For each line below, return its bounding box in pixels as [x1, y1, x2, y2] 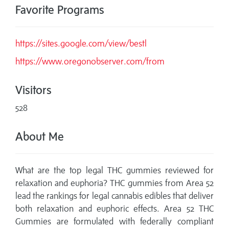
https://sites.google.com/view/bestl [15, 38, 147, 49]
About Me [15, 129, 64, 144]
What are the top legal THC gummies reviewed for [15, 165, 214, 176]
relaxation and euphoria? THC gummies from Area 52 [15, 178, 214, 189]
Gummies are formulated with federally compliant [15, 216, 214, 227]
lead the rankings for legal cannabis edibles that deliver [15, 191, 214, 201]
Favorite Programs [15, 3, 104, 17]
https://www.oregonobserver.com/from [15, 56, 165, 67]
